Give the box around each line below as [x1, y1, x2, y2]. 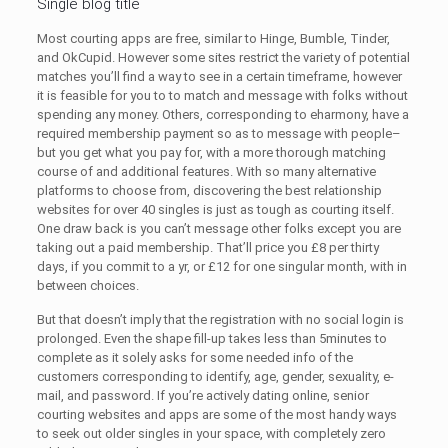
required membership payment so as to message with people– [36, 126, 401, 141]
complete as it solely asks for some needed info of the [36, 350, 353, 365]
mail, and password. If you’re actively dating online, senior [36, 388, 369, 403]
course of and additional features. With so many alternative [36, 164, 376, 179]
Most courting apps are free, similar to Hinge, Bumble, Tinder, [36, 31, 390, 46]
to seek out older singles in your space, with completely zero [36, 426, 386, 441]
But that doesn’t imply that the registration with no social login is [36, 312, 404, 327]
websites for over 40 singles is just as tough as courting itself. [36, 202, 394, 217]
